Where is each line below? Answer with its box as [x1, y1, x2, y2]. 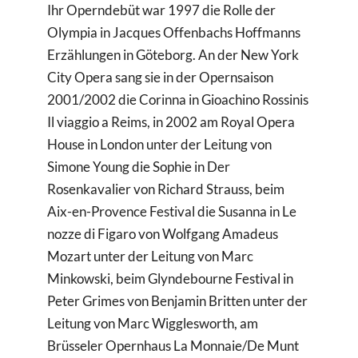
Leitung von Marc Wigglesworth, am [47, 315, 259, 332]
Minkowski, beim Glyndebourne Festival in [47, 270, 294, 288]
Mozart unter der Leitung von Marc [47, 248, 254, 265]
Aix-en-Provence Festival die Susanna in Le [47, 203, 297, 221]
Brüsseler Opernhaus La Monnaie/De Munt [47, 337, 300, 355]
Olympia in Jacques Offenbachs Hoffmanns [47, 24, 301, 42]
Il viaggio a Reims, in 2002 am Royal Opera [47, 113, 296, 131]
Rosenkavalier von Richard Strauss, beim [47, 181, 285, 198]
